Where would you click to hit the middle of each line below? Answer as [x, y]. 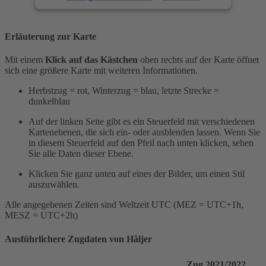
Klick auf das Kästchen [93, 60]
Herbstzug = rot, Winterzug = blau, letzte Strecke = [124, 91]
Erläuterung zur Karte [50, 37]
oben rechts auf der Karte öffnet [199, 60]
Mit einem [25, 60]
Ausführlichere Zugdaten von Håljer [78, 239]
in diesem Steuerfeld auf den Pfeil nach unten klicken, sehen [141, 143]
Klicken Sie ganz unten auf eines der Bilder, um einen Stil [137, 174]
